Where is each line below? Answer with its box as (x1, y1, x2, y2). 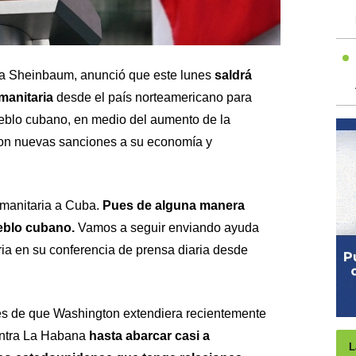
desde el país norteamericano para (52, 90, 252, 104)
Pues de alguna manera (102, 198, 245, 212)
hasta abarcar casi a (88, 328, 210, 342)
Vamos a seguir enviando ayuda (74, 220, 259, 234)
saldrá (214, 68, 252, 82)
